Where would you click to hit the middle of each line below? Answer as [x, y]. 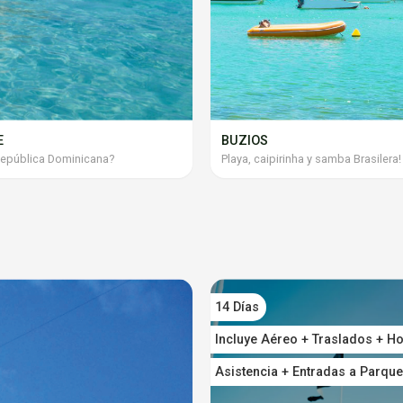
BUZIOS [244, 140]
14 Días [237, 307]
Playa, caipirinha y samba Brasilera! [311, 158]
